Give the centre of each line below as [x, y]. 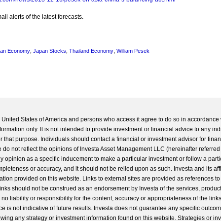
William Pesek [133, 51]
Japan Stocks [50, 51]
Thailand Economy [91, 51]
